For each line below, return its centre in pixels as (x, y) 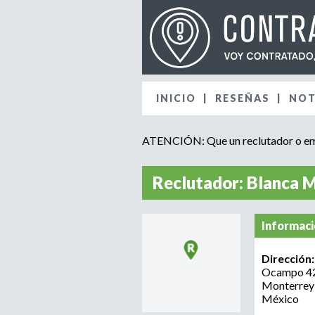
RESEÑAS (243, 98)
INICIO (176, 98)
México (280, 298)
